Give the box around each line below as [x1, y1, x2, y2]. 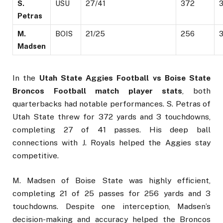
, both [182, 86, 211, 96]
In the [12, 73, 39, 83]
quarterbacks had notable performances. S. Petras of [12, 99, 211, 109]
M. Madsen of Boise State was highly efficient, [12, 175, 211, 185]
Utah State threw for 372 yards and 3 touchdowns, [12, 111, 211, 121]
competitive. [12, 150, 59, 160]
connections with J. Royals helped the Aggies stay [12, 137, 211, 147]
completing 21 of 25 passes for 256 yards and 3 [12, 188, 211, 198]
